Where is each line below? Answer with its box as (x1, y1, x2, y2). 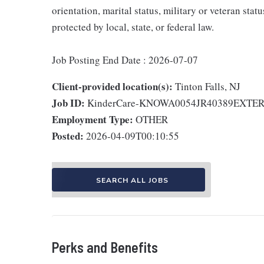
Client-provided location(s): (52, 79, 173, 94)
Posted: (52, 128, 84, 143)
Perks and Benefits (52, 239, 158, 256)
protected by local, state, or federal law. (52, 20, 214, 34)
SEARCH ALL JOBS (95, 176, 169, 185)
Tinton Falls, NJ (175, 80, 240, 93)
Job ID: (52, 95, 85, 110)
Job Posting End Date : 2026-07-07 (52, 53, 198, 67)
